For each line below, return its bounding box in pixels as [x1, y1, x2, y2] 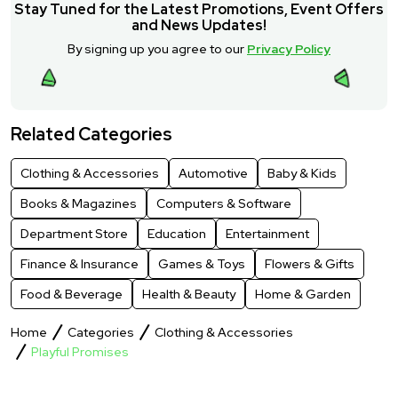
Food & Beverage [20, 285, 123, 302]
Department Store [20, 225, 128, 242]
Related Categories [11, 122, 172, 146]
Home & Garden [255, 285, 351, 302]
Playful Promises [31, 343, 129, 360]
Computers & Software [156, 195, 291, 211]
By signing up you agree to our [68, 40, 247, 57]
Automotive [179, 164, 248, 181]
